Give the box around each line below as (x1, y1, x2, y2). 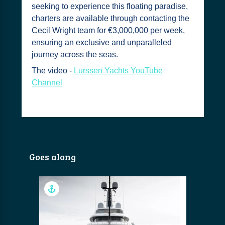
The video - (31, 66, 74, 75)
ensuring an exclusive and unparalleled (31, 38, 172, 47)
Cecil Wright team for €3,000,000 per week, (31, 26, 185, 35)
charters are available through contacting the (31, 14, 189, 23)
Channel (31, 78, 62, 87)
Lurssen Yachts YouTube (73, 66, 163, 75)
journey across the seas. (31, 50, 118, 59)
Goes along (29, 151, 76, 163)
